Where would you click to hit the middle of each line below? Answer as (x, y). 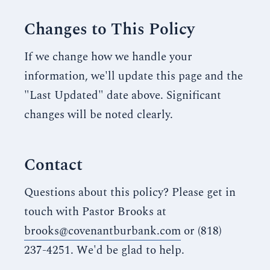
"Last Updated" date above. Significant (123, 96)
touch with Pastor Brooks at (95, 212)
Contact (53, 165)
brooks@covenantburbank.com (102, 231)
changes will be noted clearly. (99, 115)
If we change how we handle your (108, 57)
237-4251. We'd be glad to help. (104, 250)
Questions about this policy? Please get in (130, 193)
